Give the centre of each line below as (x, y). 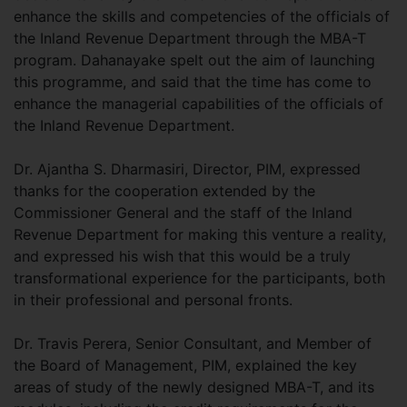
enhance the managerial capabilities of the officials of (199, 104)
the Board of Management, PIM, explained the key (185, 365)
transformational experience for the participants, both (199, 278)
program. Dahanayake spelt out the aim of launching (194, 60)
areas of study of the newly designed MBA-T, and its (194, 387)
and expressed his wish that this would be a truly (182, 256)
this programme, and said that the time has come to (193, 82)
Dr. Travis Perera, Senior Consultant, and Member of (193, 343)
